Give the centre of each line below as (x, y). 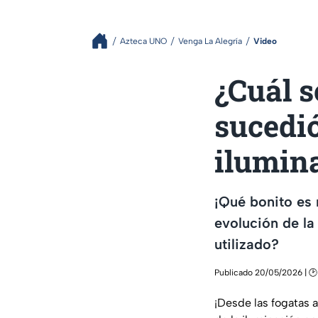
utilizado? (247, 244)
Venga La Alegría (210, 41)
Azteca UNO (143, 41)
